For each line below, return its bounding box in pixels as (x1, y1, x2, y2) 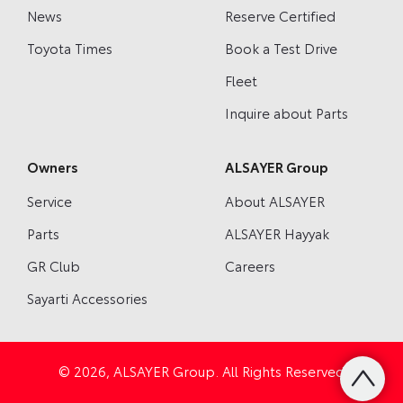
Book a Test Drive (224, 37, 337, 58)
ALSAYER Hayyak (224, 222, 329, 243)
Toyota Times (27, 37, 112, 58)
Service (27, 190, 72, 210)
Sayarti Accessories (27, 287, 148, 308)
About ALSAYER (224, 190, 325, 210)
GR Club (27, 255, 80, 275)
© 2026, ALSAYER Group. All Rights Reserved (58, 360, 345, 381)
